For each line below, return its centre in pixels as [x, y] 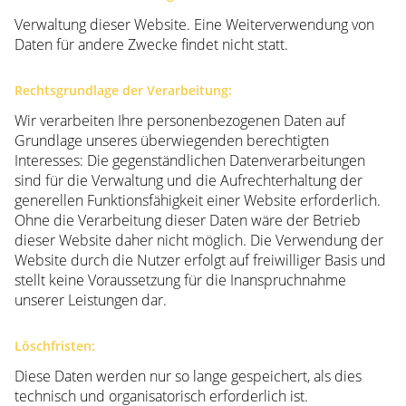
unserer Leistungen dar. [91, 300]
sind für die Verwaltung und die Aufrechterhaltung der [188, 181]
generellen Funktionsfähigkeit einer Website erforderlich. [198, 201]
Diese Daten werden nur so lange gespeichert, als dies [188, 377]
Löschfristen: [55, 346]
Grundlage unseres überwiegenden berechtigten [172, 141]
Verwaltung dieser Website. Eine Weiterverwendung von [194, 25]
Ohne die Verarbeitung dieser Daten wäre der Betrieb [188, 221]
